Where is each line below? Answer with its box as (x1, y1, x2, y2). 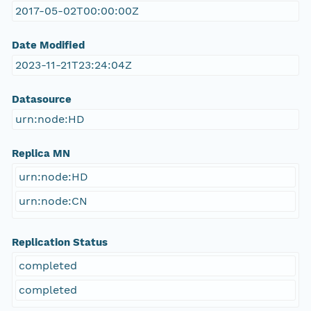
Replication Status (11, 236, 108, 249)
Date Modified (11, 39, 85, 52)
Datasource (11, 93, 72, 106)
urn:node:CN (18, 194, 87, 208)
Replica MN (11, 147, 70, 160)
